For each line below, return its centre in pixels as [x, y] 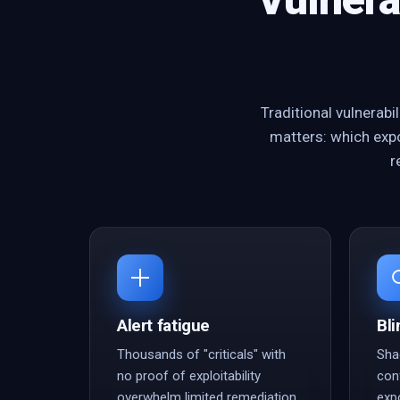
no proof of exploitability [189, 376]
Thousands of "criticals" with [201, 354]
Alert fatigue [164, 325]
